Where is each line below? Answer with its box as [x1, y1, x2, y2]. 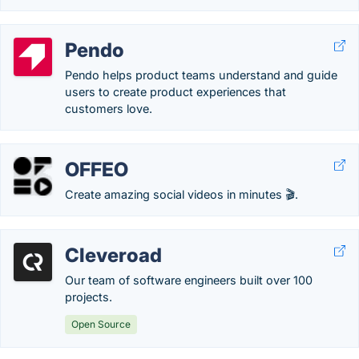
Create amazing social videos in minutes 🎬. [65, 188, 298, 201]
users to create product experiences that [65, 85, 286, 99]
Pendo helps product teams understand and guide [65, 68, 337, 82]
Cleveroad [65, 244, 162, 267]
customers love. [65, 102, 152, 115]
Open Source [71, 318, 131, 330]
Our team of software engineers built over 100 [65, 273, 313, 287]
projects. [65, 290, 112, 304]
